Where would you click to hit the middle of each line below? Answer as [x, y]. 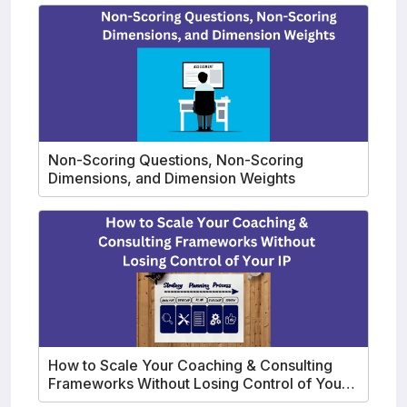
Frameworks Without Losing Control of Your [198, 384]
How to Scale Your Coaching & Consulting [190, 366]
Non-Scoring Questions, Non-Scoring [176, 160]
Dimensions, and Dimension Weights [172, 179]
